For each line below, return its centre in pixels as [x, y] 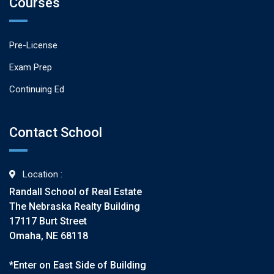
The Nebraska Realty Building [75, 206]
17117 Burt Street [48, 221]
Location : [43, 174]
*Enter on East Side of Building [78, 265]
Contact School [56, 132]
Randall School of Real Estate [76, 191]
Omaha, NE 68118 [49, 235]
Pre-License [33, 45]
